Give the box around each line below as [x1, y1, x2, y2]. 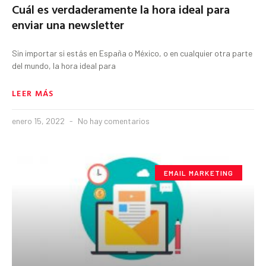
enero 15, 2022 [12, 115, 66, 126]
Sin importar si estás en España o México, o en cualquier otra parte [12, 47, 252, 58]
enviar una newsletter [12, 15, 124, 33]
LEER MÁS [12, 86, 54, 99]
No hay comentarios [76, 115, 150, 126]
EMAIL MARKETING [163, 168, 234, 177]
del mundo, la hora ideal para [12, 60, 116, 71]
